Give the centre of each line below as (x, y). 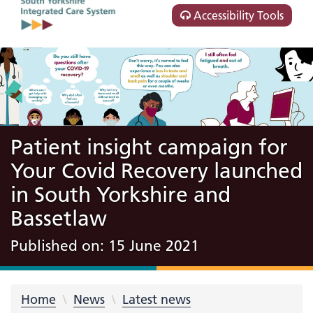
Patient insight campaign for (149, 147)
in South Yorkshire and (121, 195)
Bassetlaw (59, 218)
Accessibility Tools (237, 15)
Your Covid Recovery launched (156, 171)
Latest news (156, 299)
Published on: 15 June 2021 (105, 245)
